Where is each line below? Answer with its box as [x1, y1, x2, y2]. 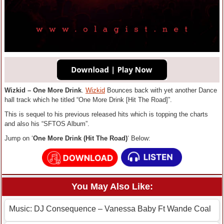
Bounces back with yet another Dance [105, 86, 217, 94]
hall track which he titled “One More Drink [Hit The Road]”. [4, 96, 172, 104]
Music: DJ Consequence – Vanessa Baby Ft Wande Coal [9, 204, 211, 213]
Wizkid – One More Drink [4, 86, 81, 94]
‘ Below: [127, 134, 150, 142]
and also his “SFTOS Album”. [4, 120, 89, 128]
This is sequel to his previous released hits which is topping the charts [4, 110, 208, 118]
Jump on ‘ [4, 134, 33, 142]
